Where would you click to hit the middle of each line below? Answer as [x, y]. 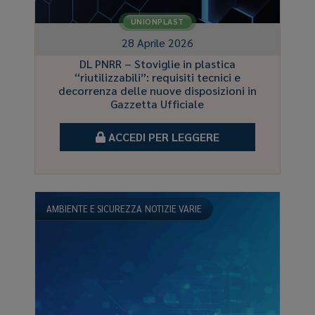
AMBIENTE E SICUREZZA [95, 208]
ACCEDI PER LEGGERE [162, 136]
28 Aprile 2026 [157, 42]
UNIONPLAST [157, 22]
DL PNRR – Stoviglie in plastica [157, 63]
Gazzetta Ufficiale [157, 103]
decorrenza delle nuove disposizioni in [157, 90]
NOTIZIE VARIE [174, 208]
